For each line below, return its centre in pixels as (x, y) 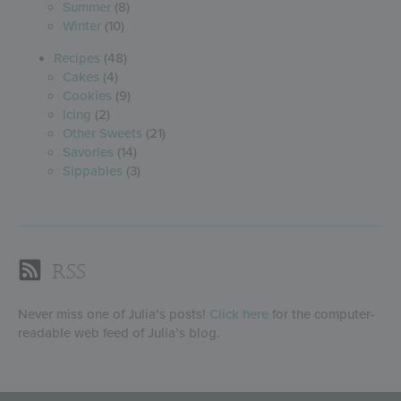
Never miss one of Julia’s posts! (114, 314)
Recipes (77, 58)
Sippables (93, 171)
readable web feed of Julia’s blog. (119, 333)
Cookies (87, 95)
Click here (239, 314)
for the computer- (322, 314)
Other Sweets (102, 133)
